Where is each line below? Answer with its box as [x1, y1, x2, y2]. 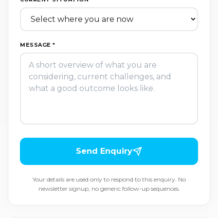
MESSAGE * [20, 41, 55, 49]
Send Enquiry [76, 146, 132, 156]
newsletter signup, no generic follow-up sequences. [38, 185, 180, 193]
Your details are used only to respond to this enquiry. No [32, 176, 186, 183]
